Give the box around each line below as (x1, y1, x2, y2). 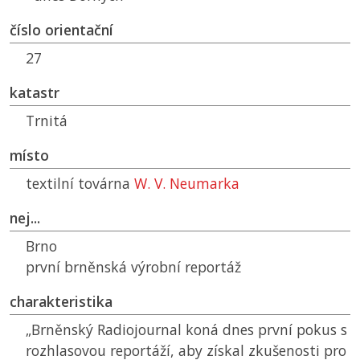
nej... (10, 208, 40, 228)
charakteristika (10, 292, 112, 312)
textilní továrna (26, 174, 134, 194)
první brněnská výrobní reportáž (26, 257, 241, 277)
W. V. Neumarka (134, 174, 239, 194)
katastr (10, 83, 59, 103)
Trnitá (26, 111, 67, 131)
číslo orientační (10, 20, 113, 40)
